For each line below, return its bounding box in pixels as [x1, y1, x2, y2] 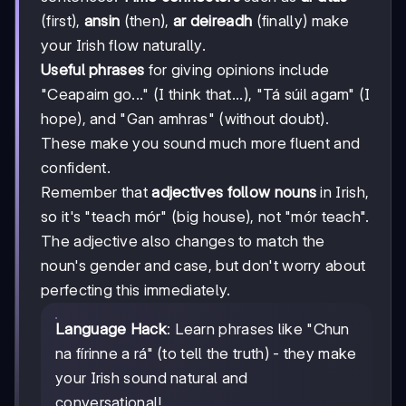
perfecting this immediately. [41, 280, 231, 299]
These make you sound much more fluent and [41, 133, 361, 152]
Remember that [41, 182, 152, 201]
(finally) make [252, 11, 350, 30]
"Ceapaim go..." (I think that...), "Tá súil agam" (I [41, 84, 371, 103]
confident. [41, 158, 111, 177]
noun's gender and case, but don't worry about [41, 256, 366, 275]
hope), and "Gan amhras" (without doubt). [41, 109, 330, 128]
